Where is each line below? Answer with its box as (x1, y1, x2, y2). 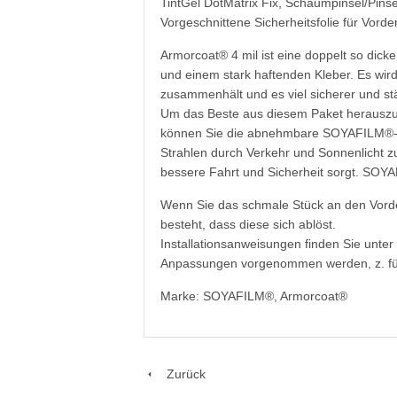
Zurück (156, 367, 206, 382)
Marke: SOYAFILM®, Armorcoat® (160, 289, 347, 304)
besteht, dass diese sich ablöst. (160, 217, 336, 232)
